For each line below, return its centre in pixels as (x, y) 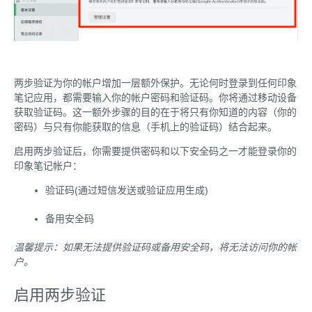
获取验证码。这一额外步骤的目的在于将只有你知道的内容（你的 (155, 112)
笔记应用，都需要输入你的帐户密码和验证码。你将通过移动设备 (155, 98)
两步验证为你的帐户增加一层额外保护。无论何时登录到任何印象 (155, 83)
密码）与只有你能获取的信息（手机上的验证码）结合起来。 (146, 127)
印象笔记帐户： (48, 166)
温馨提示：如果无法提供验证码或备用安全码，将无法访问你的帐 (155, 248)
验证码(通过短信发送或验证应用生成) (127, 190)
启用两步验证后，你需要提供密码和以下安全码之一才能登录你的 (155, 151)
